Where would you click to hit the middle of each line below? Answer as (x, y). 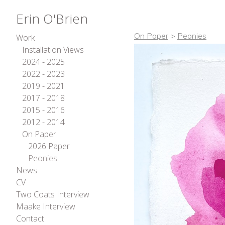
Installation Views (53, 50)
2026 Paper (49, 146)
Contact (30, 218)
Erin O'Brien (52, 19)
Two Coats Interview (53, 194)
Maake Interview (46, 206)
